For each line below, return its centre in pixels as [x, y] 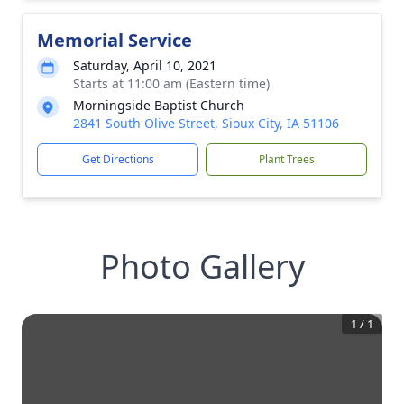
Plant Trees [286, 159]
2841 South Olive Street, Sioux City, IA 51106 [206, 123]
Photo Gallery [202, 266]
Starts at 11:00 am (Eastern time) [171, 83]
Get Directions [118, 159]
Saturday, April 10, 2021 [145, 65]
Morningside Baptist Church [159, 105]
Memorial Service [115, 40]
